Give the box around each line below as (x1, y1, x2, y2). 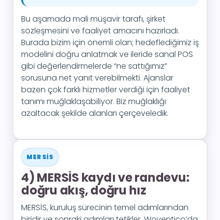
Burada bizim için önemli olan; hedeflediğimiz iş (21, 37, 199, 48)
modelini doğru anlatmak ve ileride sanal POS (21, 49, 193, 60)
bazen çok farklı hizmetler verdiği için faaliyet (21, 84, 190, 95)
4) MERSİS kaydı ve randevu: (21, 169, 190, 186)
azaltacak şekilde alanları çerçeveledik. (21, 108, 168, 119)
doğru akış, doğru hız (21, 182, 146, 198)
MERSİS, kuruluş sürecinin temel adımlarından (21, 202, 189, 213)
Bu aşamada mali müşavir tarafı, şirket (21, 13, 165, 25)
